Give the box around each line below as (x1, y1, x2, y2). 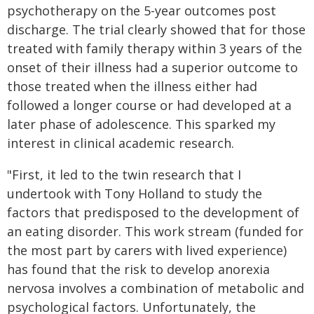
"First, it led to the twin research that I (7, 166, 241, 184)
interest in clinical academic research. (7, 135, 234, 152)
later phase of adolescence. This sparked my (7, 116, 275, 133)
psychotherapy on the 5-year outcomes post (7, 2, 276, 20)
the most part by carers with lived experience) (7, 242, 287, 259)
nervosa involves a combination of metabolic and (7, 280, 304, 297)
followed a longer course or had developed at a (7, 97, 292, 114)
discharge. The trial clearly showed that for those (7, 21, 306, 39)
